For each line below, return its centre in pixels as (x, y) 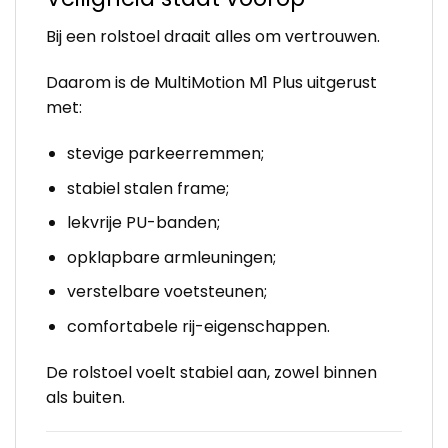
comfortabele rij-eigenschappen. (198, 327)
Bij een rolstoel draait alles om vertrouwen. (213, 37)
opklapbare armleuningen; (171, 257)
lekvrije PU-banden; (143, 223)
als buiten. (85, 397)
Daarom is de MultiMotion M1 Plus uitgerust (211, 83)
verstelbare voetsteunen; (166, 292)
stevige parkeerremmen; (165, 154)
